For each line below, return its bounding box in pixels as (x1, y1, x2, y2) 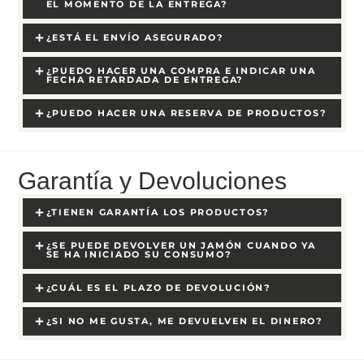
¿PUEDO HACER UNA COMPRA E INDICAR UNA (45, 64, 316, 76)
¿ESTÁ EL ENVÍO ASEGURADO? (45, 31, 223, 43)
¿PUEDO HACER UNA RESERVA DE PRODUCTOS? (45, 106, 327, 119)
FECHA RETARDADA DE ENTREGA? (45, 73, 244, 85)
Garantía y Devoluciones (18, 167, 288, 195)
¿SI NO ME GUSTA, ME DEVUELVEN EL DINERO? (45, 315, 323, 327)
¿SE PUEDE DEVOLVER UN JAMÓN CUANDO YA (45, 240, 316, 252)
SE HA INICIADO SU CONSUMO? (45, 249, 232, 261)
